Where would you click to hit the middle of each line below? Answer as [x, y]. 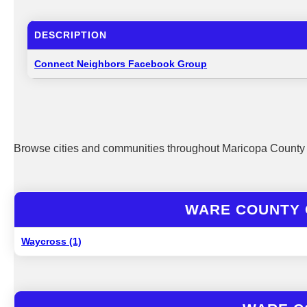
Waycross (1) [52, 241]
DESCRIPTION [71, 35]
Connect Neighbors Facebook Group [121, 64]
